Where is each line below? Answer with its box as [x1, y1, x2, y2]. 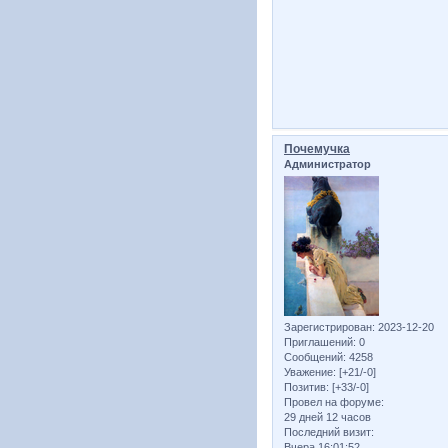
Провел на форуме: [284, 396, 384, 409]
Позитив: [284, 381, 329, 394]
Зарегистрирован [284, 321, 372, 334]
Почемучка [284, 141, 350, 156]
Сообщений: [284, 351, 346, 364]
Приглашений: [284, 336, 356, 349]
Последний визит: [284, 426, 374, 439]
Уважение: [284, 366, 336, 379]
